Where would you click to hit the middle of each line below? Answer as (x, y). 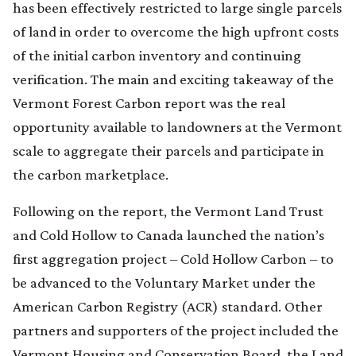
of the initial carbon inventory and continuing (157, 55)
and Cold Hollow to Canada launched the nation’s (168, 234)
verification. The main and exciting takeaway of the (173, 79)
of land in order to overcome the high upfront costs (176, 31)
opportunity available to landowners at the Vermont (177, 126)
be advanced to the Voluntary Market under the (164, 282)
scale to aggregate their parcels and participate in (168, 150)
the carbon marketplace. (91, 174)
